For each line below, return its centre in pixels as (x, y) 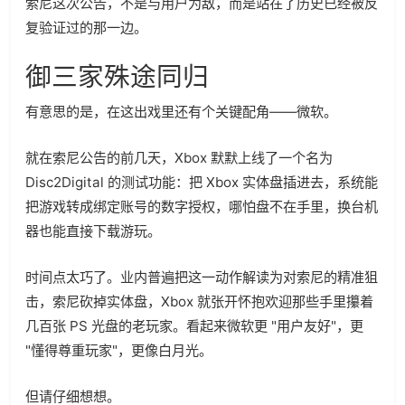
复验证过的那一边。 (86, 28)
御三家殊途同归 (117, 76)
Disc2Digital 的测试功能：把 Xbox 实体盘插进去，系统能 (202, 182)
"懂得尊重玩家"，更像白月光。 (119, 350)
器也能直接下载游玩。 (93, 231)
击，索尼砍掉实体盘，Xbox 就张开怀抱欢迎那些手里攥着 (199, 301)
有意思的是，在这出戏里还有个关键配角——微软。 (181, 112)
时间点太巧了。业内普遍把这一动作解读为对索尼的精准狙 (202, 277)
